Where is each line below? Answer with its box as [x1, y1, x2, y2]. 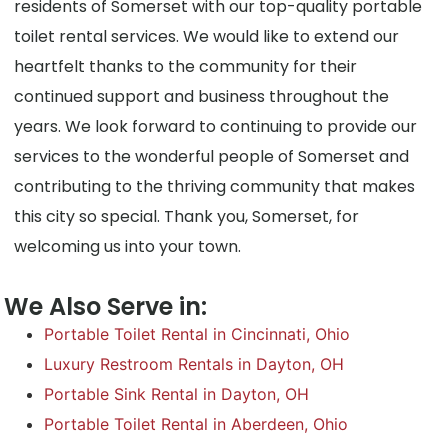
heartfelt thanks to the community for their [14, 54, 358, 78]
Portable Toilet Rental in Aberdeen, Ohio [44, 414, 349, 435]
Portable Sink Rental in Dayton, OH [44, 384, 310, 405]
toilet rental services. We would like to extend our [14, 24, 400, 48]
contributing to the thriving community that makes [14, 174, 416, 198]
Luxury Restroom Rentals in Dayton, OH [44, 354, 345, 375]
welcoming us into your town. [14, 234, 242, 258]
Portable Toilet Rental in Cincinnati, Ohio [44, 324, 351, 345]
